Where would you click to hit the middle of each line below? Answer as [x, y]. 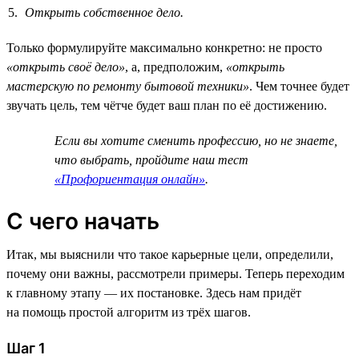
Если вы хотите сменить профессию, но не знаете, [196, 140]
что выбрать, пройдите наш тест [151, 159]
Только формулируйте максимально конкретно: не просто [164, 47]
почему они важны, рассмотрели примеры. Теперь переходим [175, 273]
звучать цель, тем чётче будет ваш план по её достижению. [167, 105]
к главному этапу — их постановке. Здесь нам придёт [154, 292]
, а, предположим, [175, 67]
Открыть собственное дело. [104, 12]
